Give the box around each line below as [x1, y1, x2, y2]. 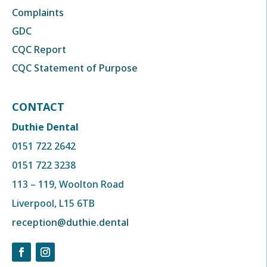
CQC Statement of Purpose [12, 61, 138, 74]
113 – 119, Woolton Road [12, 178, 124, 191]
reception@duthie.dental [12, 216, 129, 229]
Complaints [12, 6, 64, 19]
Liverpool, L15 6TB [12, 197, 95, 210]
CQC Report [12, 43, 66, 56]
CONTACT [12, 100, 64, 114]
